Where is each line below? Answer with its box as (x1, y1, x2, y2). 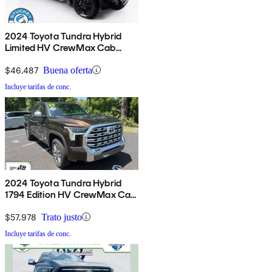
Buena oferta (43, 64, 92, 75)
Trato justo (41, 211, 82, 222)
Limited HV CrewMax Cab (5, 41, 116, 53)
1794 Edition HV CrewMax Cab (5, 188, 137, 200)
